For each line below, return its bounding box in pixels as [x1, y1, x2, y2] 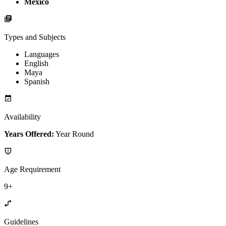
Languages [24, 50, 59, 59]
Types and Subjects [4, 33, 66, 42]
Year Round [55, 130, 94, 139]
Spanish [24, 77, 49, 86]
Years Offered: [4, 130, 54, 139]
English [24, 59, 48, 68]
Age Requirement [4, 165, 61, 174]
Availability [4, 112, 41, 122]
